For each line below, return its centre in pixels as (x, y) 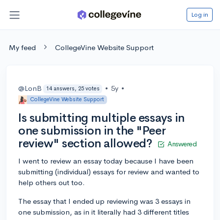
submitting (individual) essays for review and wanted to (109, 171)
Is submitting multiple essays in (101, 118)
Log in (200, 14)
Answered (182, 144)
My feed (22, 47)
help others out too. (52, 182)
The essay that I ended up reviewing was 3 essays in (104, 201)
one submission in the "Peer (92, 130)
